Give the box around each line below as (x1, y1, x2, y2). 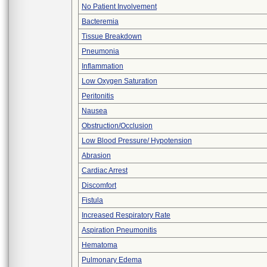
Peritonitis (82, 92, 114, 100)
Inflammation (82, 62, 123, 70)
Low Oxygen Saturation (82, 77, 157, 85)
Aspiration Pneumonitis (82, 226, 157, 234)
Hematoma (82, 241, 117, 249)
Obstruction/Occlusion (82, 122, 153, 130)
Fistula (82, 196, 103, 204)
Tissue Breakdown (82, 32, 142, 41)
